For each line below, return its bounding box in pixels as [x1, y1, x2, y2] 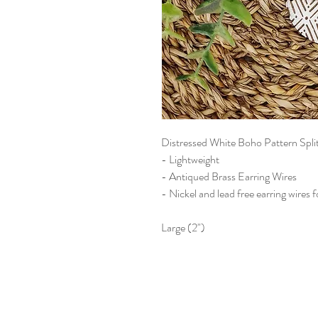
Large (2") [161, 219, 205, 236]
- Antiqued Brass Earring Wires [161, 168, 297, 185]
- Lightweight [161, 151, 219, 168]
